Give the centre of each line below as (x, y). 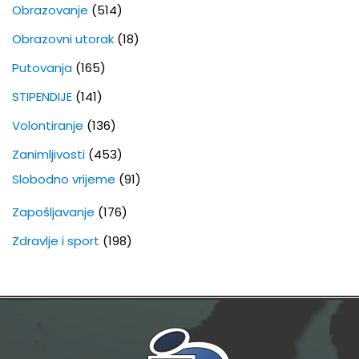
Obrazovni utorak (63, 39)
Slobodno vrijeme (64, 179)
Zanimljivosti (48, 155)
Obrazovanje (50, 10)
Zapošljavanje (53, 212)
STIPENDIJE (42, 97)
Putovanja (42, 68)
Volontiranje (48, 126)
